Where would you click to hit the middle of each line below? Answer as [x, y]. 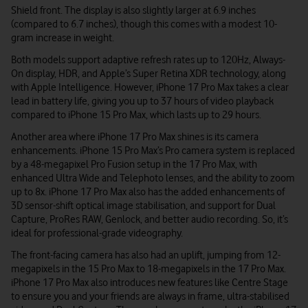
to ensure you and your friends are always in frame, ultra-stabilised [150, 296]
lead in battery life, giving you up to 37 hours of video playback [142, 101]
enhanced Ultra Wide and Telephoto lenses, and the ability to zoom [153, 178]
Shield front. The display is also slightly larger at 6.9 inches [133, 10]
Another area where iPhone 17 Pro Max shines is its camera [135, 137]
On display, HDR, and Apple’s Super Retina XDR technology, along [148, 74]
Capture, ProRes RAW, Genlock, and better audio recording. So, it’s [150, 219]
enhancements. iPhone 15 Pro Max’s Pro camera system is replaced [153, 151]
